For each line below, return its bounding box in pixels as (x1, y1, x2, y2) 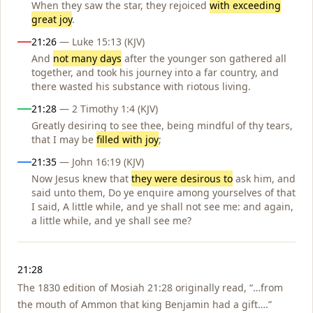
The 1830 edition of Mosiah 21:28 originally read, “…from (17, 280, 283, 294)
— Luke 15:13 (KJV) (57, 34, 145, 48)
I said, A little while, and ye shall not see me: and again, (31, 199, 293, 213)
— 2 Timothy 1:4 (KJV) (57, 101, 158, 115)
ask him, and (233, 171, 296, 185)
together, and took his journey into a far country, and (31, 65, 279, 79)
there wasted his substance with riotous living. (31, 79, 251, 93)
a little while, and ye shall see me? (31, 213, 191, 227)
